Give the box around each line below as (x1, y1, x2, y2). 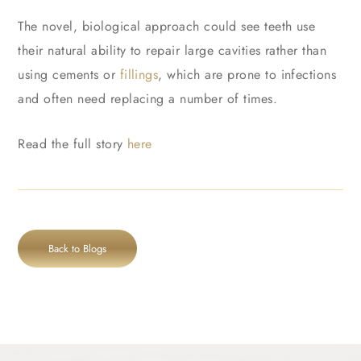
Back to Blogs (48, 241, 107, 257)
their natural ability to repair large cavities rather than (18, 41, 327, 60)
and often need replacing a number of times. (18, 89, 278, 109)
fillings (119, 65, 159, 85)
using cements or (18, 65, 120, 85)
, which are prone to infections (158, 65, 337, 85)
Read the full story (18, 135, 128, 154)
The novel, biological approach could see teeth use (18, 17, 316, 36)
